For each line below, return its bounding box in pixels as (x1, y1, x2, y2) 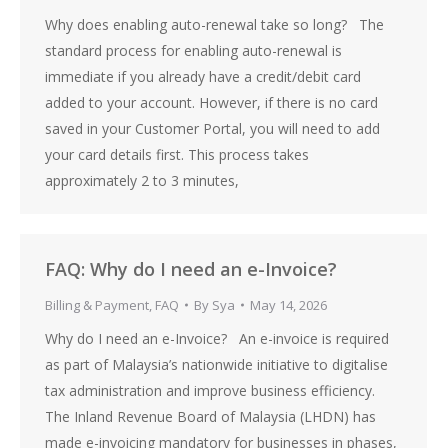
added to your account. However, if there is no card (45, 93, 378, 112)
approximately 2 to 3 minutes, (45, 171, 239, 190)
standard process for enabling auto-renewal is (45, 41, 342, 60)
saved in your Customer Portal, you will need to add (45, 119, 380, 138)
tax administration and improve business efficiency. (45, 381, 375, 400)
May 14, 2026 (250, 296, 327, 314)
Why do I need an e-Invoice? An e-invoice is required (45, 329, 389, 348)
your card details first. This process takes (45, 145, 309, 164)
